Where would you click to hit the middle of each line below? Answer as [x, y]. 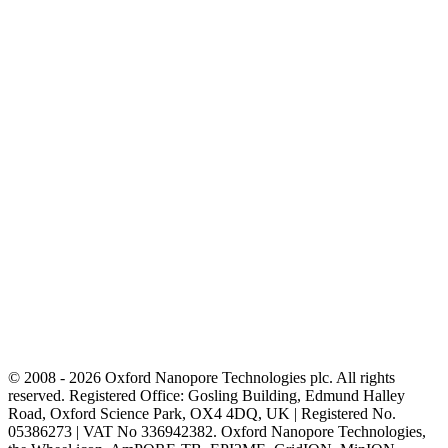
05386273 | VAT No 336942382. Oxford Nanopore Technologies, [217, 431]
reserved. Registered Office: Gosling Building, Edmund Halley [206, 395]
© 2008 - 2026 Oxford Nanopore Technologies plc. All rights [201, 377]
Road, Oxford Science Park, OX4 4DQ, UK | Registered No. [202, 413]
